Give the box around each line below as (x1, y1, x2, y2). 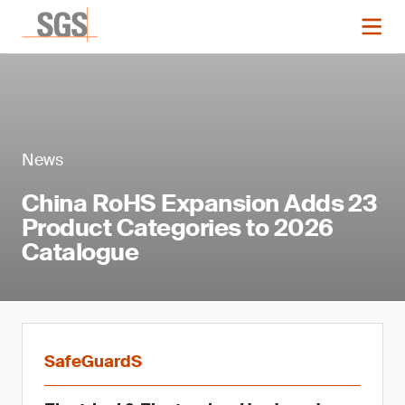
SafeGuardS (44, 351, 142, 372)
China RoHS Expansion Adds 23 (22, 188, 378, 219)
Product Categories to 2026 (22, 212, 334, 243)
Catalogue (22, 237, 139, 268)
